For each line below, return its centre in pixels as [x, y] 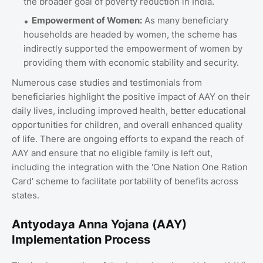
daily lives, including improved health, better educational [129, 110]
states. [27, 195]
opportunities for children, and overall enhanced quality [127, 124]
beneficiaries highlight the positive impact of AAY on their [131, 96]
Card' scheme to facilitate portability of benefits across [125, 181]
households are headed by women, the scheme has [130, 34]
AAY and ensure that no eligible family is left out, [112, 153]
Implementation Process [81, 239]
